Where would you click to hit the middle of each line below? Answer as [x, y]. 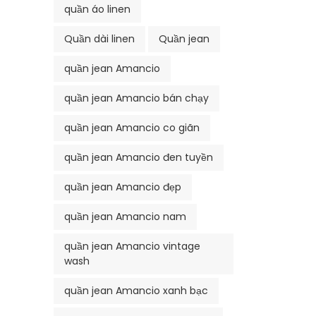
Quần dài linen [99, 38]
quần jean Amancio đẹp [123, 187]
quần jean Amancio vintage [132, 246]
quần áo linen [97, 9]
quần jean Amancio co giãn [132, 127]
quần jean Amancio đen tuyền [139, 157]
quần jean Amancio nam [125, 216]
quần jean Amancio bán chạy [136, 98]
